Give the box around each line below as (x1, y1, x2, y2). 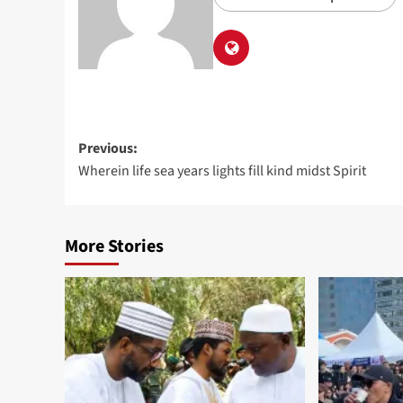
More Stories (65, 233, 164, 259)
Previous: (78, 138, 138, 158)
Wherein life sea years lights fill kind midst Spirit (78, 160, 366, 181)
